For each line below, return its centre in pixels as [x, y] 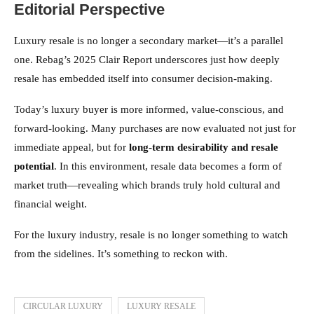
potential [34, 166]
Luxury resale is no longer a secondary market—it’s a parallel [149, 41]
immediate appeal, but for [71, 148]
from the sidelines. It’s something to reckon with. [121, 254]
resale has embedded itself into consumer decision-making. [143, 79]
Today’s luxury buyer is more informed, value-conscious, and [149, 110]
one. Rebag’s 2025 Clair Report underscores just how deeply [147, 60]
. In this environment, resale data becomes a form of [168, 166]
